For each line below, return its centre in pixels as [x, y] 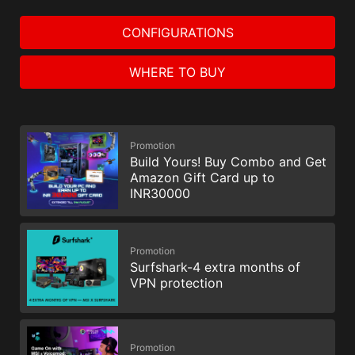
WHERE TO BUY [177, 72]
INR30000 [160, 194]
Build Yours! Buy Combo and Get [228, 162]
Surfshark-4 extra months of [215, 267]
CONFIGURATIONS [177, 32]
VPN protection [176, 282]
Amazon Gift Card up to [202, 178]
